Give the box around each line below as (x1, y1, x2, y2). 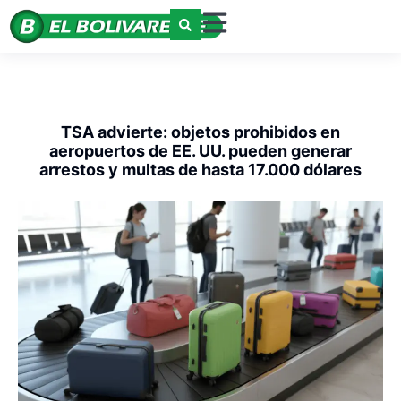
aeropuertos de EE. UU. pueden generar (49, 141, 352, 161)
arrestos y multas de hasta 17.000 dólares (39, 160, 362, 180)
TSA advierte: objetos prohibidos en (61, 123, 340, 142)
